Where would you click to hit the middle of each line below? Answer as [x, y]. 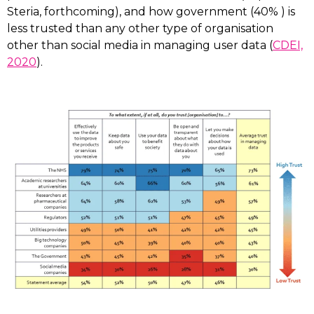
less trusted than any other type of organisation [140, 28]
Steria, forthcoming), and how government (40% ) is [151, 12]
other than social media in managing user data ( [140, 45]
